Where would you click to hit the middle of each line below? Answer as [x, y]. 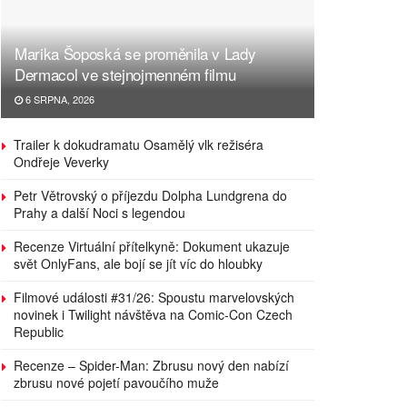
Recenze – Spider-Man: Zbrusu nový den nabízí [151, 365]
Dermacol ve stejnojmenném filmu [125, 74]
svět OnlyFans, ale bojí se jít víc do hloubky [140, 263]
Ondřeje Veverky [61, 161]
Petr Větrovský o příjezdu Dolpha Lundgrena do [150, 195]
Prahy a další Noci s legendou [99, 212]
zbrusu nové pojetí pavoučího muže [116, 382]
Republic [39, 331]
